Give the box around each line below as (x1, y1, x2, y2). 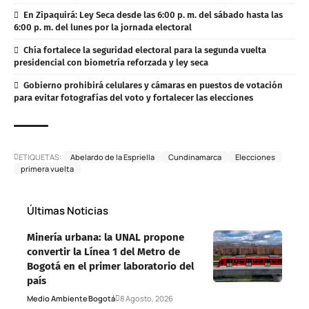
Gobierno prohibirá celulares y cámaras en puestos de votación (23, 79, 283, 90)
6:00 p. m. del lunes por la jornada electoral (14, 21, 192, 32)
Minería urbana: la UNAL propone (27, 230, 184, 243)
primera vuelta (21, 163, 74, 174)
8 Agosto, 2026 (120, 292, 173, 303)
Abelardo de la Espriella (70, 151, 154, 162)
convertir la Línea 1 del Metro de (27, 245, 180, 258)
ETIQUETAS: (19, 151, 61, 162)
